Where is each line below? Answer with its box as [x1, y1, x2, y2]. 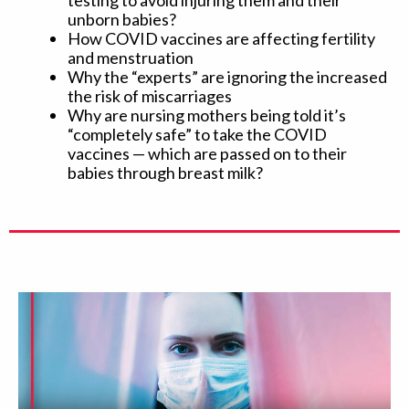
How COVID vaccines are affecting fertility [68, 28, 375, 49]
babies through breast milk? [68, 163, 263, 184]
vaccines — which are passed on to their [68, 143, 347, 164]
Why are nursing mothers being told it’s [68, 105, 346, 126]
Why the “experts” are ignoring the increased [68, 67, 387, 88]
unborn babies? [68, 9, 176, 30]
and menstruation [68, 47, 194, 68]
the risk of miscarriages [68, 86, 232, 107]
